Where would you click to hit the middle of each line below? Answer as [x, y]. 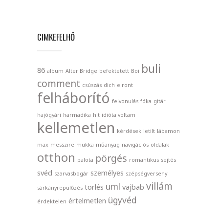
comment [59, 83]
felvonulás [125, 101]
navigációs [135, 144]
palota [85, 160]
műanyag [108, 144]
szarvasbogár [71, 173]
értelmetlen [87, 200]
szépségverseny [146, 173]
